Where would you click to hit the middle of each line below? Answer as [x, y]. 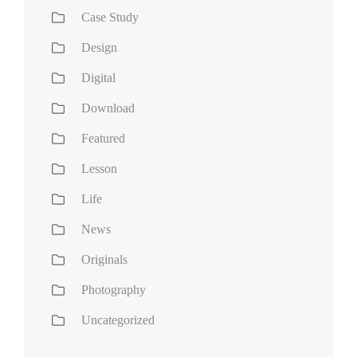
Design [99, 48]
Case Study [110, 18]
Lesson [99, 169]
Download [108, 108]
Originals [104, 260]
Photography [114, 290]
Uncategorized [118, 320]
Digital [98, 78]
